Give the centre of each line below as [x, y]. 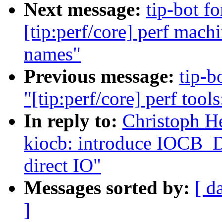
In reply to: [73, 121]
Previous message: [102, 76]
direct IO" [62, 166]
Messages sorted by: [109, 188]
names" [52, 54]
